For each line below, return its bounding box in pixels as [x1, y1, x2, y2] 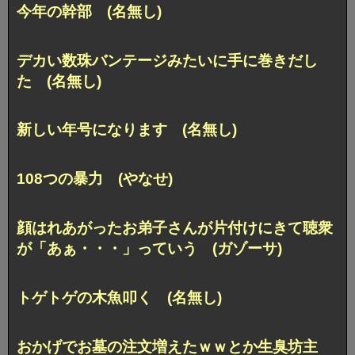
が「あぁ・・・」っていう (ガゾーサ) [17, 240, 282, 258]
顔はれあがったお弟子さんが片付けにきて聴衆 [17, 219, 333, 237]
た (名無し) [17, 72, 101, 90]
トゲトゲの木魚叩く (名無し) [17, 289, 222, 307]
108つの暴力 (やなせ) [17, 170, 173, 188]
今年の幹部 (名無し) [17, 2, 162, 20]
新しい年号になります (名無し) [17, 121, 237, 139]
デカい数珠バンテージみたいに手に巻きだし [17, 52, 318, 69]
